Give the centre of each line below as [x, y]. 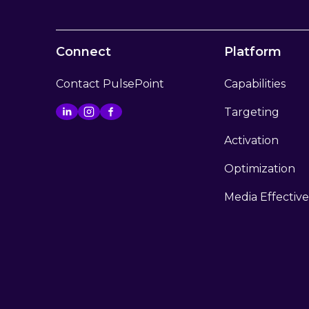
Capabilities [255, 84]
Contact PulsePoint [110, 84]
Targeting [252, 112]
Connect [83, 52]
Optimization [260, 169]
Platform [253, 52]
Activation [252, 140]
